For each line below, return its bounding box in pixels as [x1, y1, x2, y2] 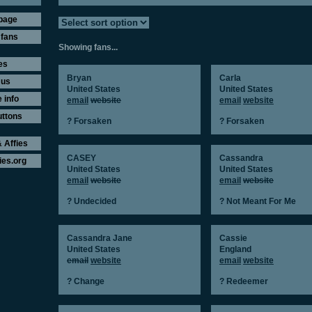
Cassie [219, 233, 247, 243]
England [219, 244, 251, 254]
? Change [67, 276, 104, 286]
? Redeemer [219, 276, 268, 286]
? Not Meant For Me [219, 196, 296, 206]
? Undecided [67, 196, 116, 206]
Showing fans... [58, 42, 118, 52]
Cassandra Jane [67, 233, 132, 243]
